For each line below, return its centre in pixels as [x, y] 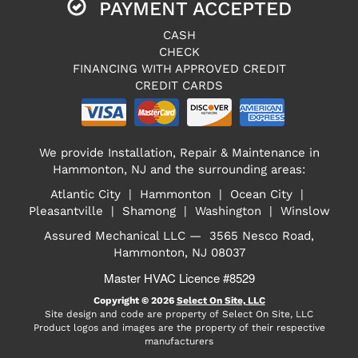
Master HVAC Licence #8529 [179, 278]
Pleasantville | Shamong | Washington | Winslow [179, 211]
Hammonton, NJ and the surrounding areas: [179, 170]
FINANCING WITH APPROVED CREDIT [179, 69]
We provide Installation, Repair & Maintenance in [179, 153]
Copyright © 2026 [135, 301]
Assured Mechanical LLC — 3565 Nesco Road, [179, 236]
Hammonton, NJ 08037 [179, 253]
